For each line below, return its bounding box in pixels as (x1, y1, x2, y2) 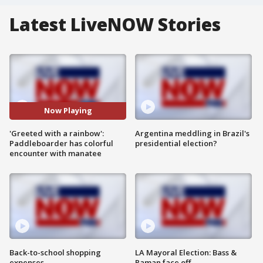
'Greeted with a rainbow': (9, 127, 104, 139)
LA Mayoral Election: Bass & (135, 247, 237, 258)
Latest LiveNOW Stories (9, 12, 221, 36)
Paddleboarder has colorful (9, 137, 113, 149)
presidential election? (135, 137, 217, 149)
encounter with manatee (9, 147, 102, 159)
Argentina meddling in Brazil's (135, 127, 249, 139)
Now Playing (43, 105, 92, 116)
